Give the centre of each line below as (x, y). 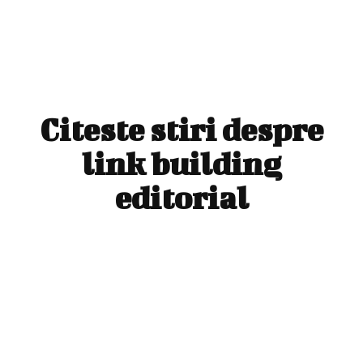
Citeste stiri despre (181, 129)
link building (181, 163)
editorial (181, 197)
